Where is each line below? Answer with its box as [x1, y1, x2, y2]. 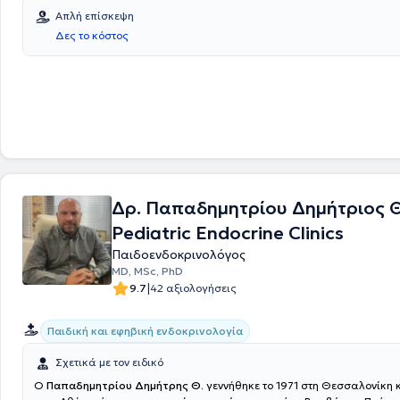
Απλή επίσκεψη [55, 9, 134, 22]
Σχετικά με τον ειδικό [55, 355, 163, 369]
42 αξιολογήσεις [150, 281, 237, 295]
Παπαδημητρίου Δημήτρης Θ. [46, 379, 204, 392]
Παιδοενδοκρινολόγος [112, 246, 246, 262]
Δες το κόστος [55, 29, 129, 42]
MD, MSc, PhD [112, 264, 183, 278]
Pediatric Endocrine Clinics [112, 221, 344, 245]
